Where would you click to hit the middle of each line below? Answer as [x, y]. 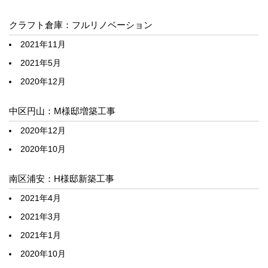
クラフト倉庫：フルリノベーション [81, 25]
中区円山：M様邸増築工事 [62, 111]
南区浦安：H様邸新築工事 [62, 179]
